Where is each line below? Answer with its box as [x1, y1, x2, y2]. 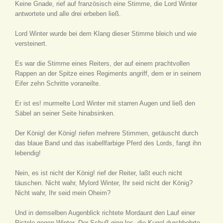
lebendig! [15, 149, 41, 157]
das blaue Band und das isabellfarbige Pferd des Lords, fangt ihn [15, 139, 201, 147]
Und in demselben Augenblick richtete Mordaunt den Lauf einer [15, 209, 195, 217]
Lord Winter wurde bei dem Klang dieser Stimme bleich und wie [15, 30, 197, 37]
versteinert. [15, 40, 47, 47]
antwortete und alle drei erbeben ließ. [15, 10, 121, 17]
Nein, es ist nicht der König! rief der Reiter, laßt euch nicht [15, 169, 182, 177]
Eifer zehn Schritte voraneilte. [15, 80, 101, 87]
